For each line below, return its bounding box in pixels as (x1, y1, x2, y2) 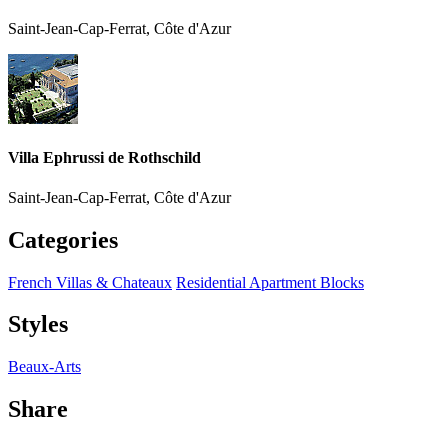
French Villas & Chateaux (8, 273, 172, 291)
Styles (8, 311, 68, 338)
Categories (8, 226, 118, 253)
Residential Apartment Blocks (176, 273, 364, 291)
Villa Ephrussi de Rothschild (8, 149, 201, 167)
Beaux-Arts (8, 358, 81, 376)
